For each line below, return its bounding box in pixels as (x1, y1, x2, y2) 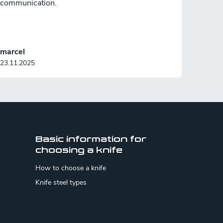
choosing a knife (35, 145, 122, 155)
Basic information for (35, 134, 146, 144)
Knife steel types (35, 178, 87, 187)
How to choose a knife (35, 163, 106, 173)
